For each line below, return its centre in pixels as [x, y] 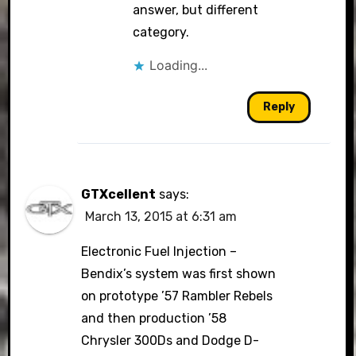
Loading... [179, 65]
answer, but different [196, 10]
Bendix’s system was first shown [179, 274]
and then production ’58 [154, 318]
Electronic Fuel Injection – [159, 252]
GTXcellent [119, 194]
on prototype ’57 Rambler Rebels [177, 296]
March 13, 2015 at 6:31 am [161, 217]
